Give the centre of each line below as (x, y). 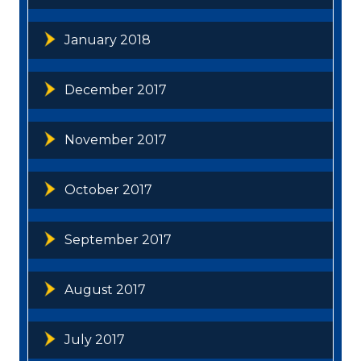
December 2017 (116, 89)
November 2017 (116, 139)
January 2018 (108, 39)
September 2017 (118, 239)
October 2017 (108, 189)
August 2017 (105, 289)
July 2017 (95, 339)
